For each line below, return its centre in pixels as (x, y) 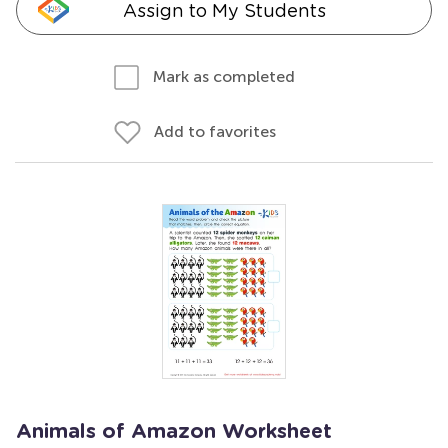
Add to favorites (215, 131)
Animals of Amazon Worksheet (174, 432)
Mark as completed (224, 76)
